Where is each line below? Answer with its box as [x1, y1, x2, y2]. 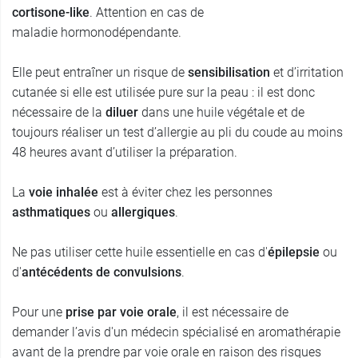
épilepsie [268, 245, 320, 261]
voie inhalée [29, 185, 98, 201]
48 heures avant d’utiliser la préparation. [12, 145, 237, 161]
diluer [105, 105, 138, 121]
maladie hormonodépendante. [12, 25, 181, 41]
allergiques [111, 205, 175, 221]
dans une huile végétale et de [138, 105, 304, 121]
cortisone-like [12, 5, 89, 21]
